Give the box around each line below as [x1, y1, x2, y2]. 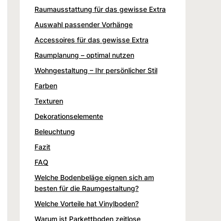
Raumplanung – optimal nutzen [35, 50, 134, 59]
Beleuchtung [35, 127, 75, 136]
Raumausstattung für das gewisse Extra [35, 4, 166, 13]
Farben [35, 81, 57, 90]
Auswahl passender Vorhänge [35, 20, 133, 29]
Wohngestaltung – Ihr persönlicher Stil [35, 66, 157, 74]
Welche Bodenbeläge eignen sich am [35, 173, 154, 182]
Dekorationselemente [35, 111, 103, 120]
